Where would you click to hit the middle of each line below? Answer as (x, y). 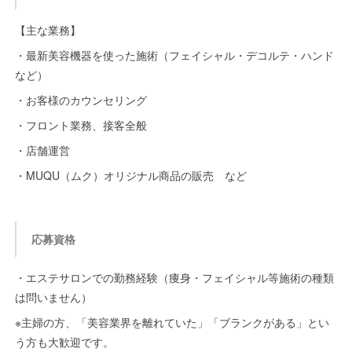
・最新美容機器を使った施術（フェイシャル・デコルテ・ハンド (174, 55)
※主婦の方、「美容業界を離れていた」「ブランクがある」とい (172, 322)
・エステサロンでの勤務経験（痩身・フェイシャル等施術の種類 (174, 277)
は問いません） (53, 297)
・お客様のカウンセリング (81, 100)
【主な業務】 (48, 30)
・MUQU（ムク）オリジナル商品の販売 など (130, 175)
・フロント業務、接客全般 (81, 125)
